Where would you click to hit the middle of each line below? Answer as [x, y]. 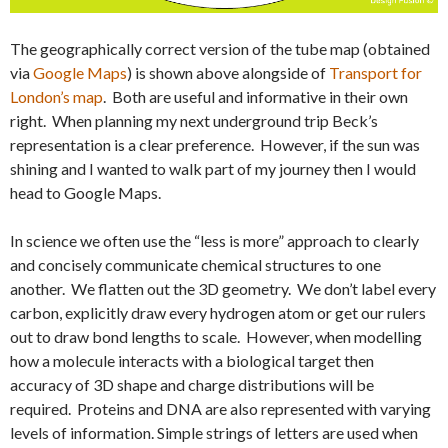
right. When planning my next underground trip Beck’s [194, 120]
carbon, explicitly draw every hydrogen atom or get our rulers [218, 312]
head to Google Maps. [85, 192]
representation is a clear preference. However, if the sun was [215, 144]
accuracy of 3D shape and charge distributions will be [192, 384]
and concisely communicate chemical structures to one [195, 264]
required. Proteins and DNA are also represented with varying [220, 408]
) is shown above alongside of [228, 72]
